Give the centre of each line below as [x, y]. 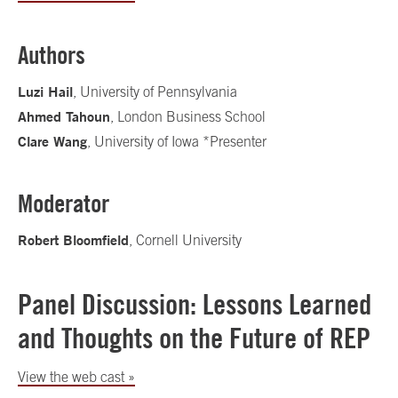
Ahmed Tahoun [64, 116]
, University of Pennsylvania [155, 92]
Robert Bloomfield [73, 240]
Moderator [64, 203]
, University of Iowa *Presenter [177, 141]
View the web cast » [76, 377]
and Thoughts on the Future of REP [194, 338]
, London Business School [188, 116]
